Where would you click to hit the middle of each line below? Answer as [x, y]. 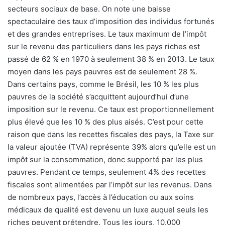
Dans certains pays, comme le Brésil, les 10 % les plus [103, 84]
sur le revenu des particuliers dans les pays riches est [104, 47]
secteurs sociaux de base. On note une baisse [89, 9]
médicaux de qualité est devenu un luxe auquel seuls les [108, 210]
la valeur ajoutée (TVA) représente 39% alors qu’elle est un [112, 147]
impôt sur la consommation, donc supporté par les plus [105, 160]
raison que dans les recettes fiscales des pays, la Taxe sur [111, 135]
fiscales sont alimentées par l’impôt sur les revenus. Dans [110, 185]
